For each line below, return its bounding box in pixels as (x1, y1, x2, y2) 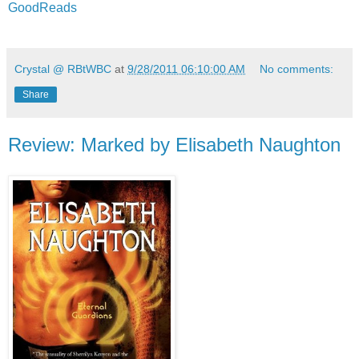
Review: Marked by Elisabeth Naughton (8, 133, 341, 155)
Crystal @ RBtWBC (14, 62, 111, 75)
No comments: (260, 62, 334, 75)
